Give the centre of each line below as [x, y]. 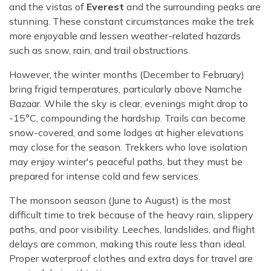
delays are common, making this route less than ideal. [128, 244]
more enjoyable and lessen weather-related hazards [125, 36]
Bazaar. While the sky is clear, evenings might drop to [129, 104]
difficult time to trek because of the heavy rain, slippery [131, 215]
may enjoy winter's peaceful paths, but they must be [126, 162]
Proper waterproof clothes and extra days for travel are [131, 259]
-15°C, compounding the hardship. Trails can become [127, 118]
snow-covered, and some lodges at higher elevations [126, 133]
